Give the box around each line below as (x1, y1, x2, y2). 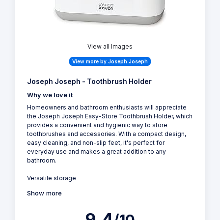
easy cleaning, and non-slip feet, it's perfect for (27, 139, 165, 147)
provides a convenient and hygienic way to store (27, 121, 167, 129)
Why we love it (27, 91, 73, 99)
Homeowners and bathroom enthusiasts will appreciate (27, 104, 187, 111)
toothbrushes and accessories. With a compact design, (27, 130, 186, 138)
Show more (27, 189, 62, 197)
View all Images (87, 43, 133, 51)
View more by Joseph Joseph (72, 58, 148, 65)
